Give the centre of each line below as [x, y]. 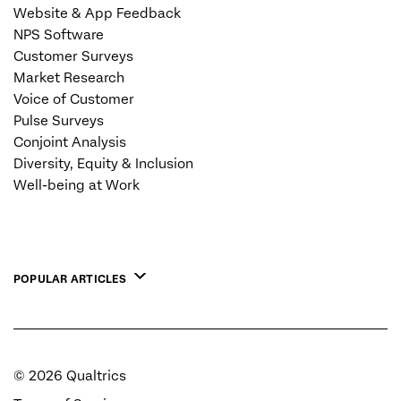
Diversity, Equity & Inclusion [103, 163]
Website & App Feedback [97, 13]
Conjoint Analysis [70, 142]
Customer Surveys [73, 56]
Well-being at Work [77, 185]
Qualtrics [94, 375]
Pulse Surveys [59, 120]
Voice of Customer [74, 99]
